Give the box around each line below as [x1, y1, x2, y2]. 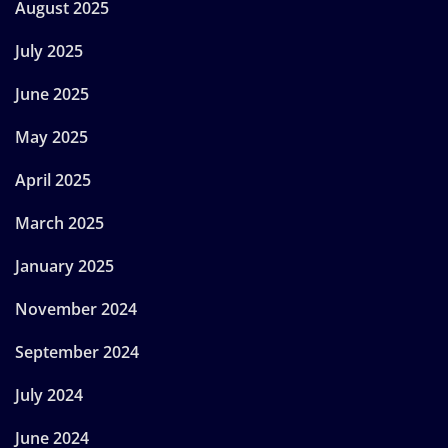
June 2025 [15, 83, 89, 106]
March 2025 [15, 212, 104, 235]
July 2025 [15, 40, 83, 63]
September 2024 [15, 341, 139, 364]
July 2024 [15, 384, 83, 407]
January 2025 [15, 255, 114, 278]
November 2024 [15, 298, 137, 321]
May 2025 [15, 126, 88, 149]
